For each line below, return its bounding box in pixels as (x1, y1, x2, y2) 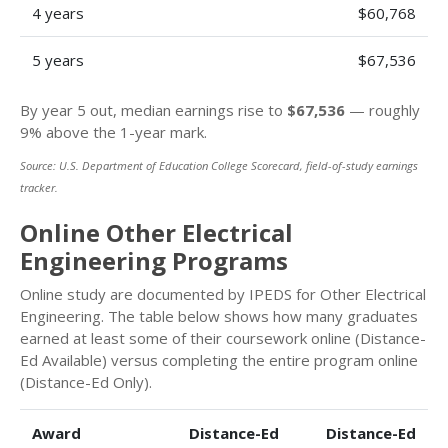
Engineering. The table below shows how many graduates (20, 306, 418, 326)
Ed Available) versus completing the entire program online (20, 350, 418, 370)
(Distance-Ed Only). (20, 372, 152, 392)
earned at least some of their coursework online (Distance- (20, 328, 426, 348)
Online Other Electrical (20, 216, 293, 249)
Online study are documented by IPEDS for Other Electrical (20, 284, 426, 304)
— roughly (345, 100, 420, 120)
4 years (32, 3, 84, 23)
